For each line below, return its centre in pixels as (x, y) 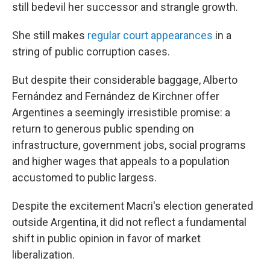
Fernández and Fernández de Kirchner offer (116, 96)
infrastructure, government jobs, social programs (129, 145)
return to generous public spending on (103, 129)
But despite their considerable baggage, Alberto (125, 80)
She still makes (50, 35)
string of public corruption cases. (91, 52)
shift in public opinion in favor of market (106, 238)
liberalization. (43, 255)
